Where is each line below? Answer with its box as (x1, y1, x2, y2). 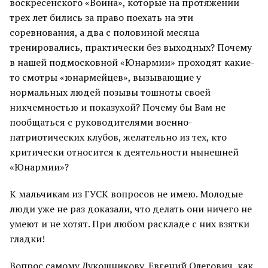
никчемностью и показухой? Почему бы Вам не (10, 100, 226, 114)
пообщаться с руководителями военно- (10, 115, 193, 129)
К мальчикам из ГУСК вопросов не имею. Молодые (10, 187, 243, 200)
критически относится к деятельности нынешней (10, 145, 239, 159)
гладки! (10, 232, 45, 245)
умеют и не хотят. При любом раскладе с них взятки (10, 217, 249, 230)
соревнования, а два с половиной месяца (10, 26, 199, 39)
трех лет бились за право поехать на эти (10, 11, 193, 24)
